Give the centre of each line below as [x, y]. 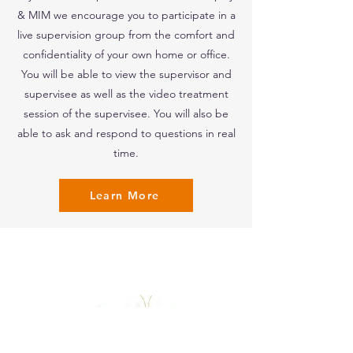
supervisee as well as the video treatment [126, 94]
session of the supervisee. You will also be [126, 113]
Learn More [124, 195]
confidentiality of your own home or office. [126, 54]
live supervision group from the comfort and [126, 35]
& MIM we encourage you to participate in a [126, 15]
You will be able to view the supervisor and [126, 74]
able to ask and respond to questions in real [126, 133]
